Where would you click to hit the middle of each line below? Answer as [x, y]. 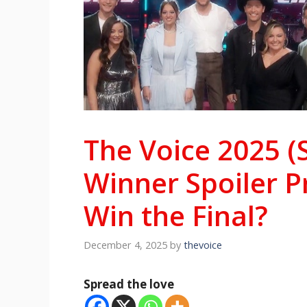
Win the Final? [176, 216]
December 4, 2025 [125, 245]
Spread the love [129, 284]
